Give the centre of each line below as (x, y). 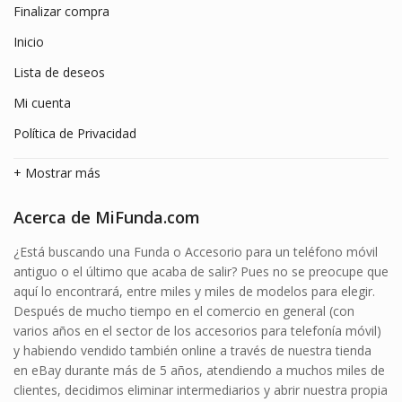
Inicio (29, 41)
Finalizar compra (61, 11)
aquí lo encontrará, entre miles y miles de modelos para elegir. (194, 291)
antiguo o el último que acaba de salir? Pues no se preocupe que (201, 271)
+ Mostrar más (57, 172)
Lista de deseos (59, 72)
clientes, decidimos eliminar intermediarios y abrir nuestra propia (201, 389)
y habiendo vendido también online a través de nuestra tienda (192, 350)
